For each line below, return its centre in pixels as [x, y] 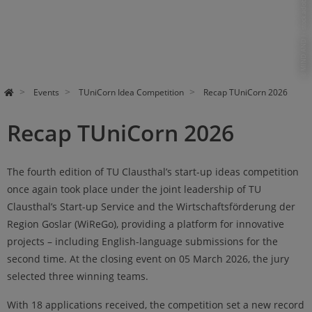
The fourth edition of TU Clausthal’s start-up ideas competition [153, 171]
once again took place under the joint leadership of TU [134, 189]
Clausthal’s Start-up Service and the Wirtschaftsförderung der [151, 206]
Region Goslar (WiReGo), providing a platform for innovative [146, 224]
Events [46, 93]
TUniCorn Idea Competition [131, 93]
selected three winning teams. [78, 276]
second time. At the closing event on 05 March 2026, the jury [148, 258]
